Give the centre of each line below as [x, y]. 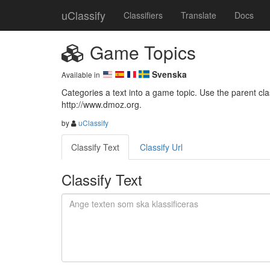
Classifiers [143, 15]
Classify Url [161, 147]
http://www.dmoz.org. [102, 104]
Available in [81, 74]
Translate [199, 15]
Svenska [170, 74]
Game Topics [140, 52]
